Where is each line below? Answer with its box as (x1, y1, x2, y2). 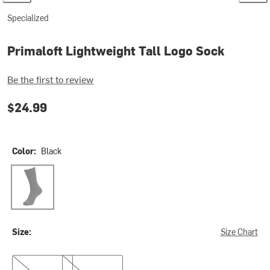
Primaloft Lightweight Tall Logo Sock (7, 42, 225, 59)
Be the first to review (7, 72, 94, 86)
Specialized (7, 12, 49, 24)
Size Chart (220, 225, 258, 237)
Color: (12, 145, 37, 157)
